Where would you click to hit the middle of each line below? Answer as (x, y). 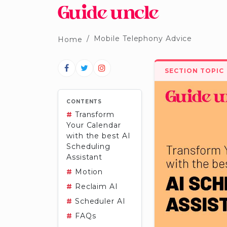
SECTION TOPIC (194, 71)
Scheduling (89, 146)
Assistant (85, 157)
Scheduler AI (99, 201)
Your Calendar (94, 125)
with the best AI (99, 136)
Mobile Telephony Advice (143, 38)
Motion (88, 172)
